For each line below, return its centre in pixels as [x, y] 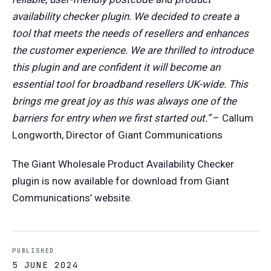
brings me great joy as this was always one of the [124, 101]
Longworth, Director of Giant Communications [117, 135]
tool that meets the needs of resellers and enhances [130, 34]
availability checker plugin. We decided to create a [126, 17]
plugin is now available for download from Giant [121, 181]
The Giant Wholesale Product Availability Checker [123, 164]
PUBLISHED [34, 251]
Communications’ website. [72, 198]
